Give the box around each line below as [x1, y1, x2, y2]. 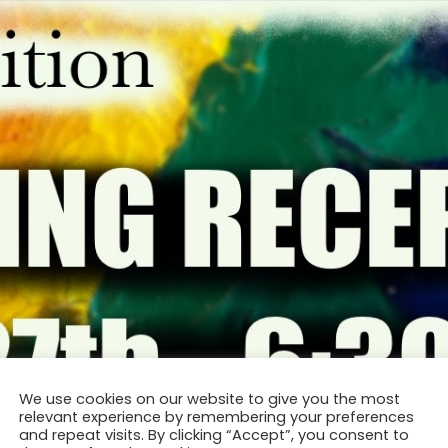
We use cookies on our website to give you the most [19, 388, 400, 409]
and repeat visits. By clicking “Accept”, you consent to [19, 424, 409, 445]
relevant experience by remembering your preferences [19, 406, 414, 427]
